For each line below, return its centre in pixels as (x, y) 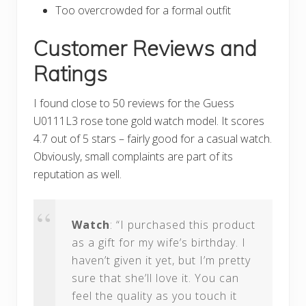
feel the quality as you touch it (154, 296)
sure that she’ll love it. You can (155, 278)
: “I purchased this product (183, 225)
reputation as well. (78, 175)
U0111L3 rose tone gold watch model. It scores (149, 121)
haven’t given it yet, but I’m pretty (161, 261)
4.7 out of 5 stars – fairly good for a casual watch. (153, 139)
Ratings (70, 74)
